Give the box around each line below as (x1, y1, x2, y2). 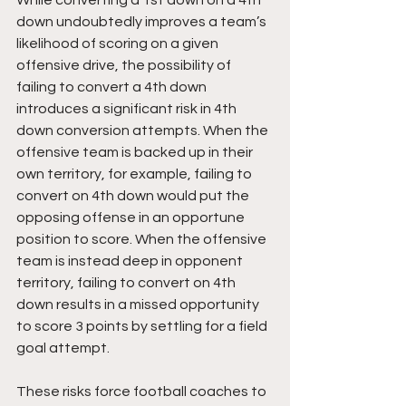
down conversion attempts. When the (16, 123, 271, 138)
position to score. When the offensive (16, 232, 269, 246)
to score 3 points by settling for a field (16, 319, 270, 333)
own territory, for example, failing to (16, 167, 255, 181)
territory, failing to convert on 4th (16, 275, 238, 290)
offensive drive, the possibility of (16, 58, 234, 72)
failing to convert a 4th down (16, 80, 209, 94)
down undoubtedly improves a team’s (16, 14, 269, 29)
